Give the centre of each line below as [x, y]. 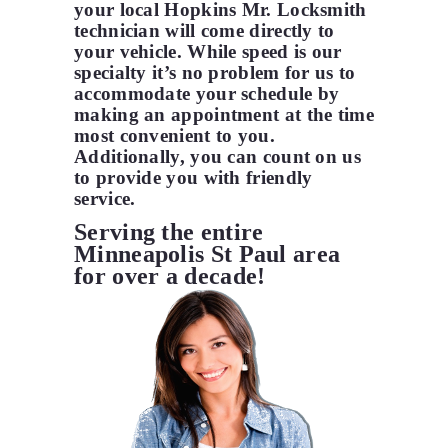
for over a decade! [170, 276]
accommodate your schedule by [207, 94]
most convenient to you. [174, 136]
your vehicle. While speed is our [208, 52]
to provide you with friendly [193, 178]
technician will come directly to [204, 31]
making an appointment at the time [224, 115]
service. [105, 199]
